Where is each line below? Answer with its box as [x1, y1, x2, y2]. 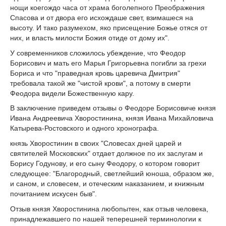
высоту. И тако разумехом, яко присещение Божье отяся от [10, 23, 207, 32]
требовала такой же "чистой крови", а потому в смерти [10, 79, 191, 87]
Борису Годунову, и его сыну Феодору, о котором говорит [10, 159, 200, 168]
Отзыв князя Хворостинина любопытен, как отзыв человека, [10, 204, 208, 213]
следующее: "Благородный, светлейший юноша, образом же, [10, 169, 214, 178]
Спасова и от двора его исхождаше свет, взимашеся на [10, 13, 193, 22]
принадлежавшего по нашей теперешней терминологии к [10, 214, 201, 223]
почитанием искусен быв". [10, 190, 97, 198]
